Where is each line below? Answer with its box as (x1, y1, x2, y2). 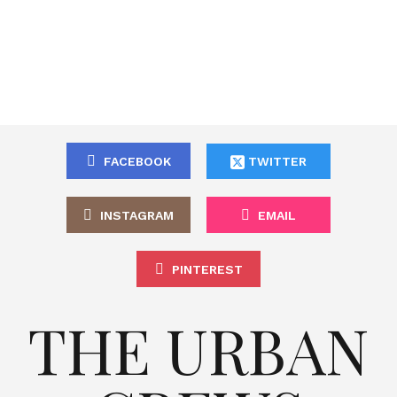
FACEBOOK (103, 153, 171, 168)
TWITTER (244, 153, 307, 168)
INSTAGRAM (100, 207, 174, 222)
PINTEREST (171, 261, 243, 276)
